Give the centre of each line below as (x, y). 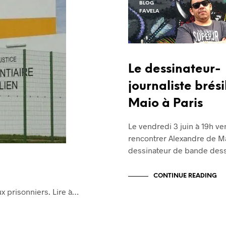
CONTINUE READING (185, 176)
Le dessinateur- (175, 70)
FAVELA (149, 11)
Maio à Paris (165, 104)
